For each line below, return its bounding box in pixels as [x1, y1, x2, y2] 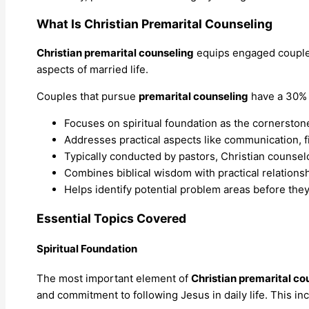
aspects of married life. [37, 63, 148, 77]
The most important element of [37, 272, 191, 286]
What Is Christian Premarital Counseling [37, 17, 272, 32]
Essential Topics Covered [37, 210, 186, 226]
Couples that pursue [37, 90, 139, 103]
